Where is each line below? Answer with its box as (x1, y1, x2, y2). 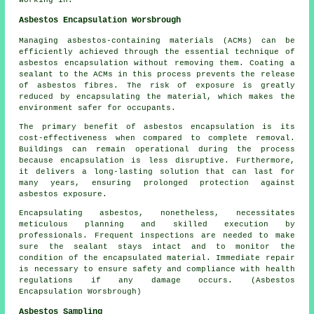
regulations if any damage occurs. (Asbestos (19, 276, 295, 285)
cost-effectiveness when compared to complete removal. (19, 134, 295, 143)
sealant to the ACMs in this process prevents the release (19, 70, 295, 79)
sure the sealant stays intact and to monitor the (19, 243, 295, 252)
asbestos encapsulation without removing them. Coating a (19, 59, 295, 68)
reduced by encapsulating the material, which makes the (19, 93, 295, 102)
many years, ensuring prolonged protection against (19, 179, 295, 188)
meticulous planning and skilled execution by (19, 220, 295, 229)
